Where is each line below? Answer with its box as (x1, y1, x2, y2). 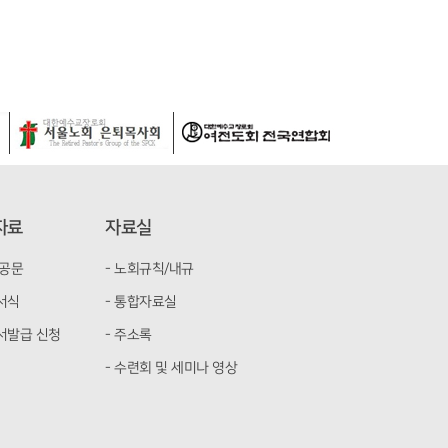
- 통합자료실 (105, 294, 177, 310)
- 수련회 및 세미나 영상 (105, 360, 238, 376)
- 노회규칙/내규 (105, 261, 194, 277)
